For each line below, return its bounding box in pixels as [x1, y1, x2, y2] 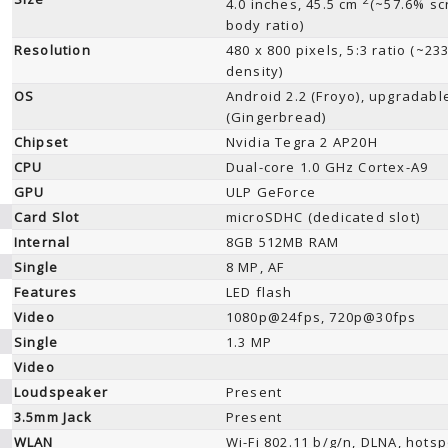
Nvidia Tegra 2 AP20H [225, 133, 378, 151]
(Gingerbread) [225, 108, 327, 126]
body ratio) [225, 16, 304, 35]
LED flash [225, 283, 293, 301]
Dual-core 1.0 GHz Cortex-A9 [225, 158, 429, 176]
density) [225, 62, 284, 80]
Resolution [13, 41, 91, 59]
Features [13, 283, 78, 301]
